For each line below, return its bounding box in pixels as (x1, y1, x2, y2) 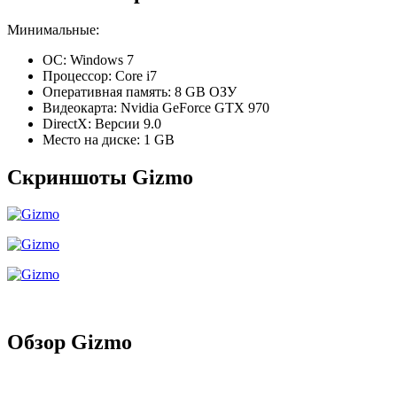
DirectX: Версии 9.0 (43, 115, 161, 131)
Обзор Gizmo (7, 331, 132, 354)
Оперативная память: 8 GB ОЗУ (43, 83, 237, 99)
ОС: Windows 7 (43, 51, 134, 67)
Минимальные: (7, 21, 99, 37)
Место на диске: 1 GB (43, 131, 175, 147)
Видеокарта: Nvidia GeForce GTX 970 (43, 99, 269, 115)
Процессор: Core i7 (43, 67, 157, 83)
